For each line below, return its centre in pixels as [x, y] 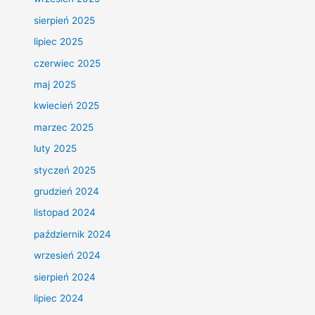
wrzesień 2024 [67, 256]
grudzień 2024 [67, 192]
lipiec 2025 [59, 42]
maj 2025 [55, 85]
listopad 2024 [65, 213]
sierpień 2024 [65, 277]
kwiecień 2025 [67, 106]
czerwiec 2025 [67, 63]
